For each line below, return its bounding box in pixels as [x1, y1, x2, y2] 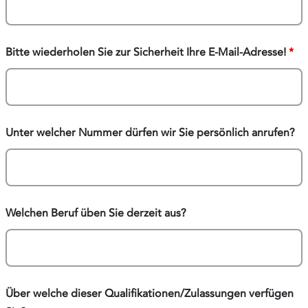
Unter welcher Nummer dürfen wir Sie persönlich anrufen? [5, 125, 295, 139]
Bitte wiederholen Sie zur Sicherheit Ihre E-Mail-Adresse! [5, 45, 289, 58]
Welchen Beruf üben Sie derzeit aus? [5, 206, 186, 219]
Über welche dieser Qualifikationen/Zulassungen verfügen [5, 286, 294, 300]
